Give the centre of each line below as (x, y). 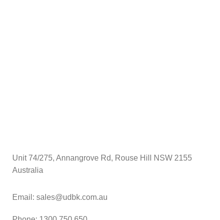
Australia (28, 170)
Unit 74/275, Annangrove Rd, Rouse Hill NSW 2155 (102, 158)
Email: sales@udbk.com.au (60, 197)
